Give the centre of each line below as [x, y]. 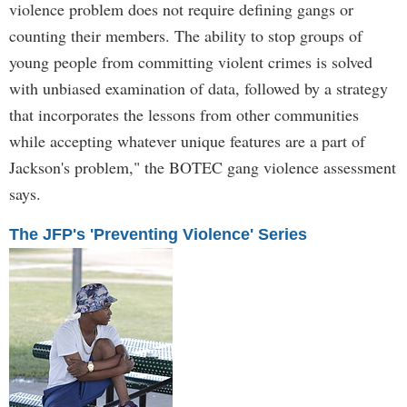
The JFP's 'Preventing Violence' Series [158, 234]
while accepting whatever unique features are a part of [187, 141]
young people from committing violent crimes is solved [191, 62]
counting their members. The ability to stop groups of [186, 35]
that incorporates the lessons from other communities [184, 114]
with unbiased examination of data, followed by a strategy [199, 88]
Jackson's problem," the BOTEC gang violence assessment [203, 167]
